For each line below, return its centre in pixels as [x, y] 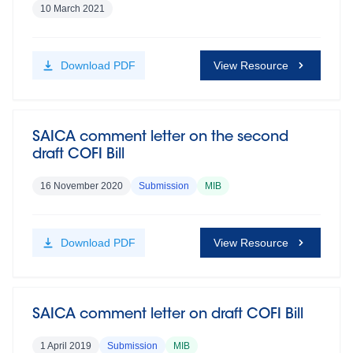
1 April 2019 [66, 346]
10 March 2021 [72, 9]
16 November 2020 [82, 186]
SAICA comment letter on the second [160, 138]
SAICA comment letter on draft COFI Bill [168, 315]
